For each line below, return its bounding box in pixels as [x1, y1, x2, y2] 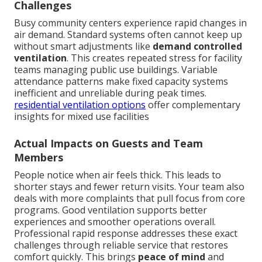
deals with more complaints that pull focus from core [14, 191, 245, 205]
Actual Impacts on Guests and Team [14, 136, 203, 150]
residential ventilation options [14, 98, 146, 111]
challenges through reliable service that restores [14, 238, 228, 251]
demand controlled [153, 39, 242, 53]
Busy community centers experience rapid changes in [14, 16, 247, 29]
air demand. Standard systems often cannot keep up [14, 27, 242, 41]
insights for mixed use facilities [14, 109, 149, 123]
